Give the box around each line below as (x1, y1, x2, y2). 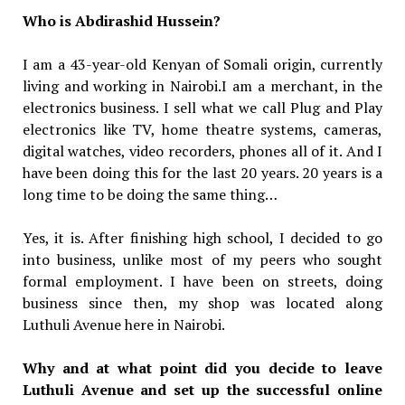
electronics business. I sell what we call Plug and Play (22, 98, 383, 118)
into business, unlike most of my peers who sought (22, 250, 383, 270)
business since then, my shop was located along (22, 293, 383, 314)
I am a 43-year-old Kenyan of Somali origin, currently (22, 54, 383, 75)
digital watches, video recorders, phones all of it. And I (22, 141, 383, 162)
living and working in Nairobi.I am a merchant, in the (22, 76, 383, 97)
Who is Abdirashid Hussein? (22, 11, 221, 32)
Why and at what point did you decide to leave (22, 358, 383, 379)
